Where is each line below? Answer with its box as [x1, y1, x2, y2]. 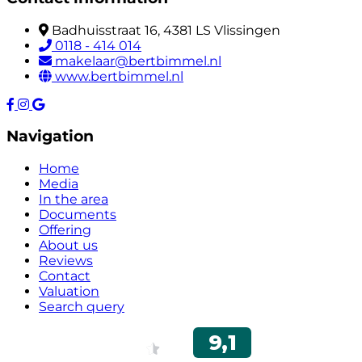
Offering [39, 222, 91, 238]
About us [39, 238, 98, 254]
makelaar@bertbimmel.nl [55, 53, 221, 69]
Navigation [6, 127, 94, 146]
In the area [39, 192, 108, 208]
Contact [39, 268, 90, 284]
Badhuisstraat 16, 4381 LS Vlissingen [52, 22, 280, 38]
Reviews [39, 253, 93, 269]
